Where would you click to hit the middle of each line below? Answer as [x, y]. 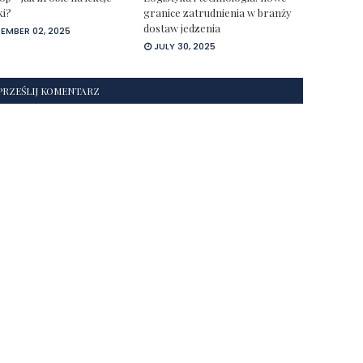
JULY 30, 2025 [185, 46]
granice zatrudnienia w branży [218, 12]
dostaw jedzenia [182, 28]
